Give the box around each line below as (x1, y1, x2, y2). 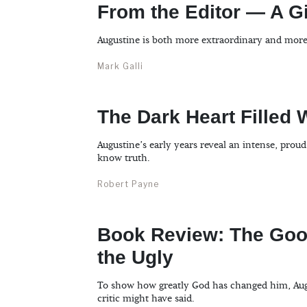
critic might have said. (97, 293, 195, 306)
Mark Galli (97, 61, 143, 72)
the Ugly (97, 247, 173, 269)
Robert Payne (97, 179, 159, 190)
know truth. (97, 152, 150, 165)
